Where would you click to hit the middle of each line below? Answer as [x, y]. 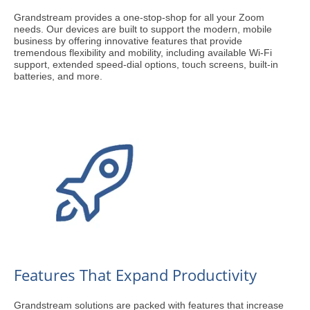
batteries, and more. [58, 76]
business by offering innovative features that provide [128, 41]
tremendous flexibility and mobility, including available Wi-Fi [143, 53]
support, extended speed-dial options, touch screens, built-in [146, 64]
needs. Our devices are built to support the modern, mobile [143, 29]
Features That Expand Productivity [135, 275]
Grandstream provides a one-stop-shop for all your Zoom [139, 17]
